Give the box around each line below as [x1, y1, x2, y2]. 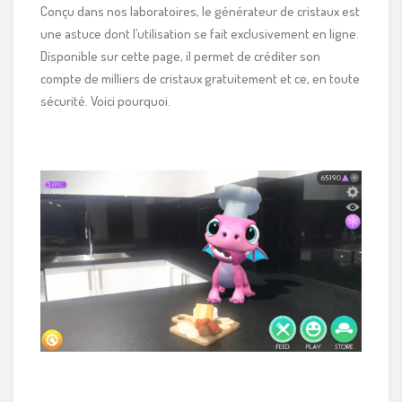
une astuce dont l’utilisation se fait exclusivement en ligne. [40, 25, 359, 43]
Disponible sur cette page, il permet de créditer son [40, 48, 320, 66]
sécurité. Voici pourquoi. [40, 92, 170, 110]
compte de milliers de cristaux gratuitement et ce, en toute [40, 70, 360, 88]
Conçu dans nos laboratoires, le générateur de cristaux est [40, 3, 360, 21]
